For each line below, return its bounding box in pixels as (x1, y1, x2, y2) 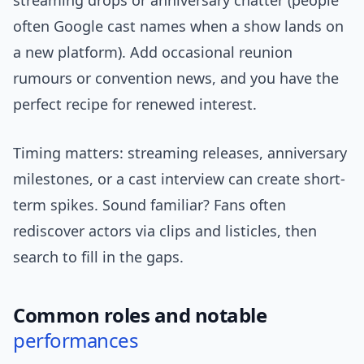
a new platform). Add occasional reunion (13, 42, 292, 63)
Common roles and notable (13, 301, 267, 329)
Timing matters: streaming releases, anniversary (13, 143, 347, 163)
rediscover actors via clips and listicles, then (13, 221, 317, 241)
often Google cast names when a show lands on (13, 16, 344, 37)
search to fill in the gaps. (13, 247, 184, 267)
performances (13, 327, 139, 354)
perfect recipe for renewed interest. (13, 94, 257, 115)
